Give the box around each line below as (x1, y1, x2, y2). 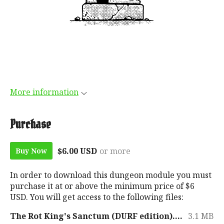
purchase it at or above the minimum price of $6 (10, 180, 194, 192)
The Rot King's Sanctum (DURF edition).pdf (175, 210, 182, 222)
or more (99, 145, 130, 156)
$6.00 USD (57, 145, 97, 156)
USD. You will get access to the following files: (10, 191, 183, 203)
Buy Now (15, 146, 47, 156)
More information (10, 86, 78, 97)
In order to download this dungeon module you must (10, 169, 211, 181)
